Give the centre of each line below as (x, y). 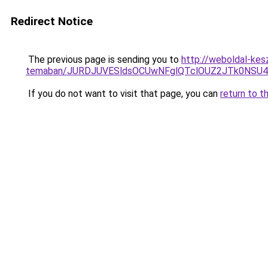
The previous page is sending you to (103, 60)
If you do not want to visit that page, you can (123, 94)
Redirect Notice (52, 21)
